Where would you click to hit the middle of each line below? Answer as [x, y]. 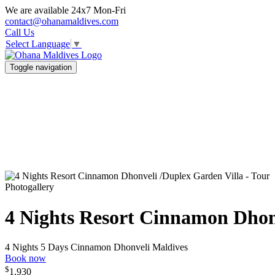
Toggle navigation [41, 68]
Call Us [20, 32]
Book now [25, 258]
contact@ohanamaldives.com [62, 21]
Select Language [38, 44]
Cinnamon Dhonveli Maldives [129, 247]
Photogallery [29, 187]
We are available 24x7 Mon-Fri [65, 10]
